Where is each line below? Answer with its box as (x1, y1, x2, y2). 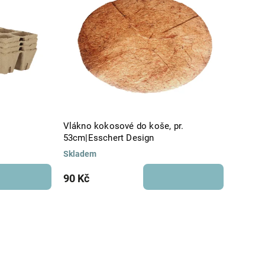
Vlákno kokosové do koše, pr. (63, 120, 184, 131)
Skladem (63, 148, 96, 159)
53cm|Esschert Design (63, 132, 154, 143)
